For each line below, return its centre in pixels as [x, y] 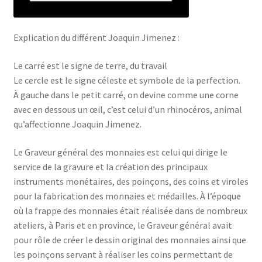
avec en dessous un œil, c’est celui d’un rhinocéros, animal [127, 109]
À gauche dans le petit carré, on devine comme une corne [126, 94]
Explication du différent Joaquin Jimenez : [96, 38]
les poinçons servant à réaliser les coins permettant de [123, 254]
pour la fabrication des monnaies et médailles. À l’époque [127, 196]
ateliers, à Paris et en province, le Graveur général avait [123, 225]
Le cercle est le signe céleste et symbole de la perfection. [127, 80]
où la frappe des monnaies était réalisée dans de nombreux [130, 210]
